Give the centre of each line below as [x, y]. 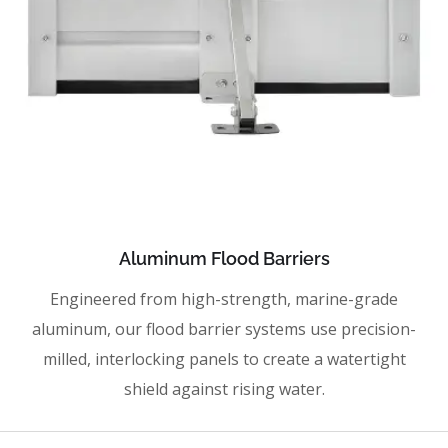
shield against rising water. [224, 389]
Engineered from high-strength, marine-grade [224, 299]
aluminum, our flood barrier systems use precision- [224, 329]
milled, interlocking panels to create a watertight [224, 359]
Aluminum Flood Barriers [224, 259]
